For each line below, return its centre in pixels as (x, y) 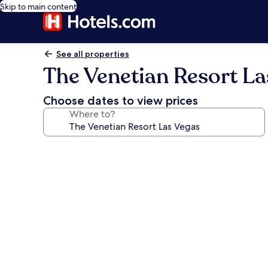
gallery (67, 167)
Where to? (92, 114)
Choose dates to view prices (121, 100)
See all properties (93, 54)
